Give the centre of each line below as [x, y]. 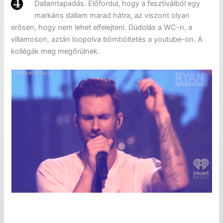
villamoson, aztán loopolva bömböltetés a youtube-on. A [107, 40]
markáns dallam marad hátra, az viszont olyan [112, 16]
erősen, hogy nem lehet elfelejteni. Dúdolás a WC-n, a [102, 28]
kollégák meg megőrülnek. [56, 52]
